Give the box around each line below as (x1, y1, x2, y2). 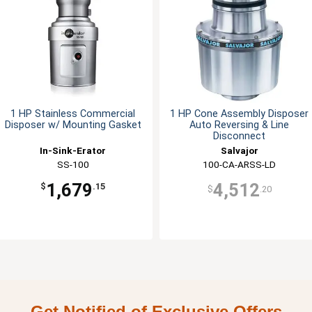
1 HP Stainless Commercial (10, 107, 135, 120)
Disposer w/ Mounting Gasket (4, 118, 141, 131)
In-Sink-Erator (40, 144, 106, 156)
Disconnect (213, 130, 265, 142)
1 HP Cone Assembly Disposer (170, 107, 309, 120)
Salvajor (220, 144, 258, 156)
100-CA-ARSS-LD (203, 158, 276, 170)
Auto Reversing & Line (189, 118, 289, 131)
